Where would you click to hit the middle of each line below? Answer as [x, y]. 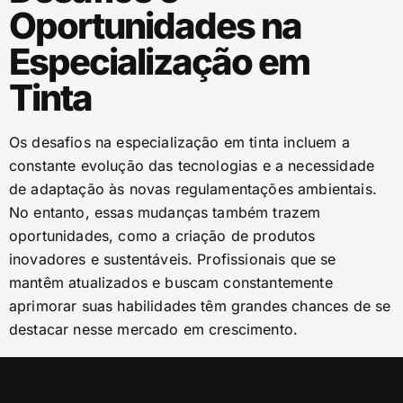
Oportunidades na [155, 26]
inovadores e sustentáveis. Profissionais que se [173, 259]
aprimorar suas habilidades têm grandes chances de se [200, 306]
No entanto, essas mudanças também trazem [165, 212]
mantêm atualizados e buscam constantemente [171, 282]
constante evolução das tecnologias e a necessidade [192, 166]
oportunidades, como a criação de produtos [162, 236]
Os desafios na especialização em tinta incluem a [179, 142]
